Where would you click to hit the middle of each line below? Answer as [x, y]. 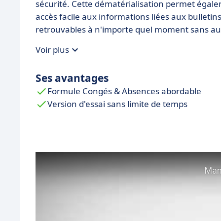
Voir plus [52, 50]
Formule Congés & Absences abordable [124, 91]
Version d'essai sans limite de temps [117, 104]
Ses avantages [72, 78]
